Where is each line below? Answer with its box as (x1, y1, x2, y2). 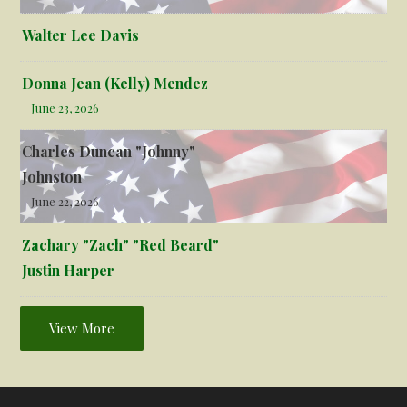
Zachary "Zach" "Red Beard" (22, 235, 220, 255)
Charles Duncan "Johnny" (22, 142, 196, 162)
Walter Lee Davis (22, 25, 140, 45)
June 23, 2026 (31, 100, 100, 116)
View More (49, 319, 115, 338)
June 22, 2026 (31, 194, 100, 210)
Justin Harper (22, 261, 115, 281)
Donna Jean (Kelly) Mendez (22, 74, 209, 94)
